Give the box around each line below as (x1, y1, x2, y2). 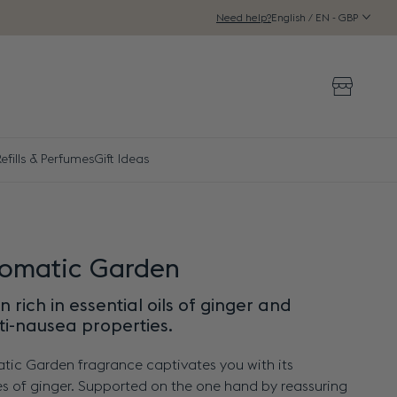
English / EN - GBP (271, 12, 361, 23)
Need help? (216, 12, 271, 23)
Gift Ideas (94, 153, 150, 166)
